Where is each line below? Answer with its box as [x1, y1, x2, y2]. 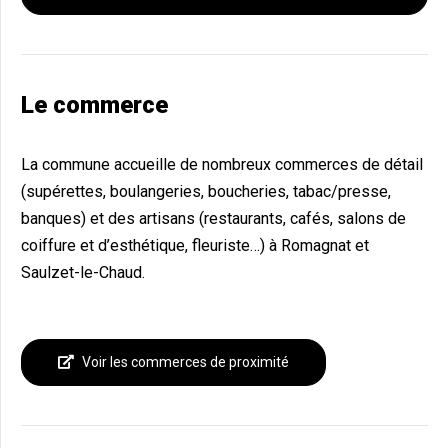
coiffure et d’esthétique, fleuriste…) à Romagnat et [21, 236, 369, 256]
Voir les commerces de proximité [82, 354, 289, 371]
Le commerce [21, 91, 168, 120]
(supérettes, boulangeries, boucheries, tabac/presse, [21, 182, 391, 202]
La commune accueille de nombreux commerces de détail [21, 155, 423, 175]
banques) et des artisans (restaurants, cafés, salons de [21, 209, 406, 229]
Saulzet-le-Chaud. [21, 263, 145, 283]
